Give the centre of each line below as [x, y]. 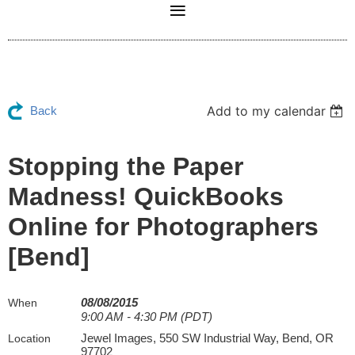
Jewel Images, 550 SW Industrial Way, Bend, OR [207, 338]
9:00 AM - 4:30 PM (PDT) [147, 317]
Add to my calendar [267, 111]
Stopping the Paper [126, 166]
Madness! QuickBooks [146, 197]
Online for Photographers [163, 227]
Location [29, 338]
